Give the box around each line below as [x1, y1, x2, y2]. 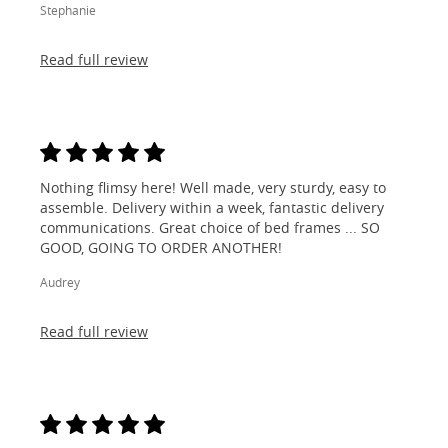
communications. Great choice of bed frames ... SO [40, 218, 380, 237]
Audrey [40, 274, 80, 290]
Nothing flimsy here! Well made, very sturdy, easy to [40, 178, 386, 197]
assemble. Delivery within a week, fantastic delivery [40, 198, 384, 217]
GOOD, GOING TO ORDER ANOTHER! [40, 238, 282, 257]
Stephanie [40, 2, 96, 18]
